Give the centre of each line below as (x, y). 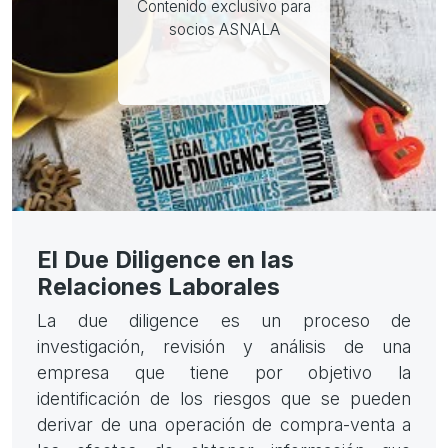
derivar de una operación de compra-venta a (224, 425)
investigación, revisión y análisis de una (224, 347)
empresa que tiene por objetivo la (224, 373)
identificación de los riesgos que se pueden (224, 399)
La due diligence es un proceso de (224, 321)
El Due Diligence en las (165, 260)
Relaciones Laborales (158, 287)
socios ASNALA (224, 29)
